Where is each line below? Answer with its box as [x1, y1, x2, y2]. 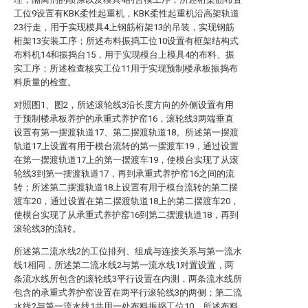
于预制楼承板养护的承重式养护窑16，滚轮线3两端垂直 [14, 113, 234, 124]
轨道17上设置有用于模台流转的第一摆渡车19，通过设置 [14, 141, 239, 151]
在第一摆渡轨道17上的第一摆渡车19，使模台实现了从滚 [14, 155, 239, 165]
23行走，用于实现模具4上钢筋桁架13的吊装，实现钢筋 [14, 22, 234, 32]
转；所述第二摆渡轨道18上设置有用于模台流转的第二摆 [14, 182, 238, 192]
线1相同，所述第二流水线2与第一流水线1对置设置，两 [14, 260, 234, 270]
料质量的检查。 [14, 77, 76, 87]
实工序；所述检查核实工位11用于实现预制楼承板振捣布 [14, 63, 238, 74]
